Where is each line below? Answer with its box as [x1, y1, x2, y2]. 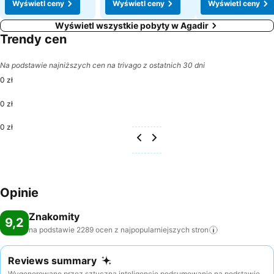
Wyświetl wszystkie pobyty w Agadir [54, 20, 209, 31]
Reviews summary [8, 254, 97, 267]
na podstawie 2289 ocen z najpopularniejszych [29, 225, 190, 234]
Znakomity [29, 210, 80, 223]
